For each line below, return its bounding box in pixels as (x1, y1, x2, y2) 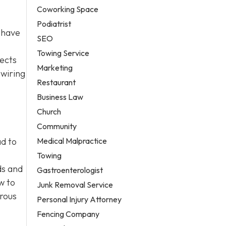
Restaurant (37, 77, 76, 87)
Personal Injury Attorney (37, 194, 122, 204)
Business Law (37, 91, 84, 102)
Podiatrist (37, 18, 72, 29)
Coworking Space (37, 4, 99, 14)
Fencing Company (37, 208, 100, 219)
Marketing (37, 62, 73, 73)
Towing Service (37, 47, 90, 58)
